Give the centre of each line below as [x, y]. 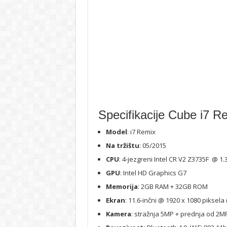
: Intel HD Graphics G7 [153, 173]
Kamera [118, 214]
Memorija [122, 187]
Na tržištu [122, 146]
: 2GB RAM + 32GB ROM [173, 187]
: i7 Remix [141, 132]
